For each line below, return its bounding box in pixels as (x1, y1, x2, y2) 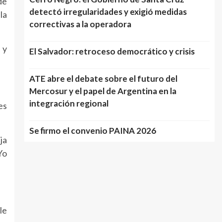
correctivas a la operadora (29, 19, 131, 29)
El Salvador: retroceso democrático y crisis (29, 46, 195, 56)
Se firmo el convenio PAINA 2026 (29, 125, 156, 136)
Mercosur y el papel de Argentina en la (29, 86, 176, 96)
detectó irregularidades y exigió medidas (29, 6, 187, 17)
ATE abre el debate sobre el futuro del (29, 73, 177, 84)
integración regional (29, 98, 109, 109)
